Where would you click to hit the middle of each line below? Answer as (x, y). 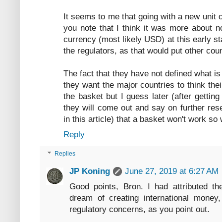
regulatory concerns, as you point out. (139, 210)
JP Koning (90, 171)
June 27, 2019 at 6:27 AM (172, 171)
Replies (65, 154)
